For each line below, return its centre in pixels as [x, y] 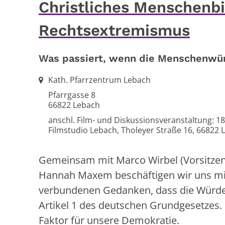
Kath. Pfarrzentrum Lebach [99, 80]
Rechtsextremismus [114, 30]
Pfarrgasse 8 [72, 95]
